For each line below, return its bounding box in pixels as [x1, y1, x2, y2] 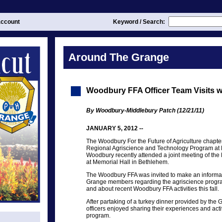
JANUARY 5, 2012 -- [86, 125, 143, 132]
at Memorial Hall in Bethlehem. [86, 159, 169, 166]
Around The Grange [68, 51, 169, 63]
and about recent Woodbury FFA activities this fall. [86, 185, 219, 192]
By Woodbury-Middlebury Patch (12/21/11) [86, 107, 204, 114]
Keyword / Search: [113, 18, 166, 25]
